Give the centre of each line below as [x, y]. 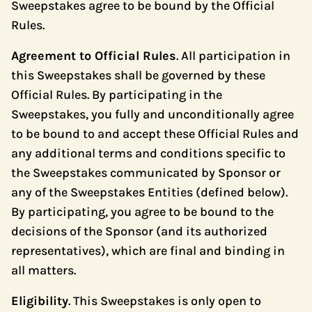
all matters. [44, 270]
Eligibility [40, 301]
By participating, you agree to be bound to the [142, 212]
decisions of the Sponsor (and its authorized [139, 231]
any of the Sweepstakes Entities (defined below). [149, 192]
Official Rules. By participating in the [117, 95]
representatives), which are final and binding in [148, 251]
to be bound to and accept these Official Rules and [155, 134]
